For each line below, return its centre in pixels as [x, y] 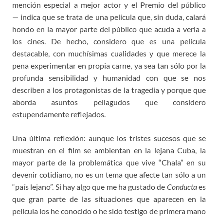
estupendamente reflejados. [59, 114]
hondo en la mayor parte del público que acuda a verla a [109, 29]
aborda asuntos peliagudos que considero [109, 102]
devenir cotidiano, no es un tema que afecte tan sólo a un [109, 175]
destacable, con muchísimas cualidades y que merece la [109, 54]
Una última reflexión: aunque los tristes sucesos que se [109, 138]
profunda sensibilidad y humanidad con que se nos [109, 78]
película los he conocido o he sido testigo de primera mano [109, 211]
